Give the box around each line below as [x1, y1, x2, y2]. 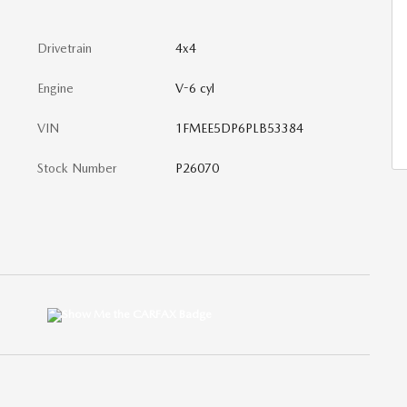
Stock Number [37, 161, 117, 175]
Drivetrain [37, 41, 92, 55]
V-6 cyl [174, 81, 214, 95]
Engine [37, 81, 74, 95]
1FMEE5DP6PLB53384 [174, 121, 303, 135]
